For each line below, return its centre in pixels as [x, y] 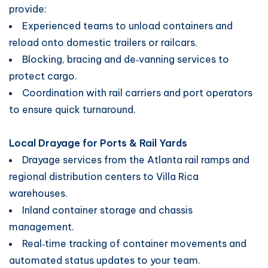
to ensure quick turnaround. [72, 109]
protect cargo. [43, 76]
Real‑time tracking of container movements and [134, 243]
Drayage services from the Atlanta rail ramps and [136, 160]
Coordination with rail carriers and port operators [137, 93]
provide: [28, 9]
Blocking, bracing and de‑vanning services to [126, 59]
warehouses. [38, 193]
